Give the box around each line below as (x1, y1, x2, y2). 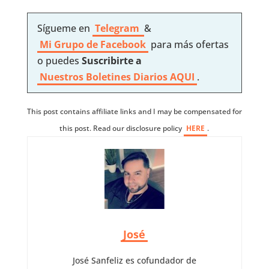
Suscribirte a (81, 53, 142, 67)
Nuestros (39, 70, 83, 83)
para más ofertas (150, 37, 229, 51)
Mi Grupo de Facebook (39, 37, 146, 51)
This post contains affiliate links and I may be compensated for (26, 106, 242, 116)
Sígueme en (37, 21, 92, 35)
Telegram (94, 21, 142, 35)
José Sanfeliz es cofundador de (72, 254, 196, 266)
